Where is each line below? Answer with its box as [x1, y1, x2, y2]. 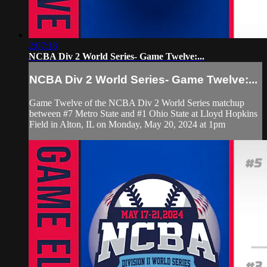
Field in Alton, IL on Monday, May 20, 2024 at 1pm [29, 119, 225, 129]
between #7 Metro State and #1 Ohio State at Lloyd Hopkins [29, 108, 257, 119]
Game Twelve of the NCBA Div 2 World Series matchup [29, 97, 244, 108]
